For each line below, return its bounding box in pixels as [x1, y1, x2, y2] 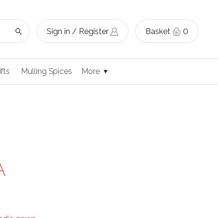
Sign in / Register [47, 26, 109, 36]
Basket [145, 26, 170, 36]
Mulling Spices [21, 67, 72, 76]
